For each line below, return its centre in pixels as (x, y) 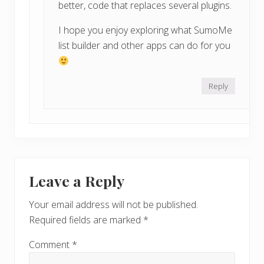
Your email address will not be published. (113, 204)
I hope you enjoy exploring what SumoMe (145, 30)
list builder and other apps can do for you (144, 45)
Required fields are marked (86, 220)
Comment (50, 244)
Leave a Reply (77, 180)
